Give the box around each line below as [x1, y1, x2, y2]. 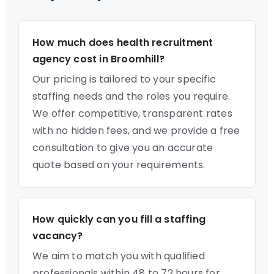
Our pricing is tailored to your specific [32, 72, 216, 86]
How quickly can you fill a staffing [32, 212, 206, 226]
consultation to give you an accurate [32, 141, 213, 155]
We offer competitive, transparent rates [32, 106, 232, 120]
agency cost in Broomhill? [32, 52, 165, 66]
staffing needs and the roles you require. [32, 89, 231, 103]
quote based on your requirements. [32, 158, 206, 172]
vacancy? [32, 229, 83, 243]
